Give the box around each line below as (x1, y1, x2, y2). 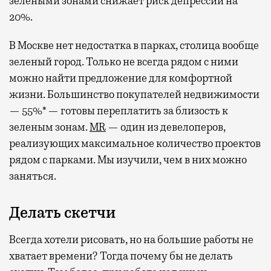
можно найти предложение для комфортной (9, 71, 232, 85)
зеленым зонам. (9, 120, 90, 134)
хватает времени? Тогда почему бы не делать (9, 249, 233, 263)
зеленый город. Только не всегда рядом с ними (9, 55, 238, 69)
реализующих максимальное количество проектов (9, 137, 261, 151)
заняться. (9, 169, 56, 183)
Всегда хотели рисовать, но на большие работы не (9, 233, 253, 247)
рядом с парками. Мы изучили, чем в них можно (9, 153, 247, 167)
